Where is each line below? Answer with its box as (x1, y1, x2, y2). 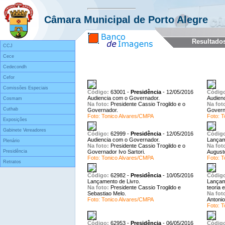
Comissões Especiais (3, 85, 48, 90)
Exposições (3, 117, 27, 122)
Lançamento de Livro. (87, 178, 140, 184)
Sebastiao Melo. (87, 190, 126, 196)
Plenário (3, 138, 20, 143)
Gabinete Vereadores (3, 128, 46, 133)
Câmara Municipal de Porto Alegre (44, 14, 208, 25)
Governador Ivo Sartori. (87, 149, 145, 155)
